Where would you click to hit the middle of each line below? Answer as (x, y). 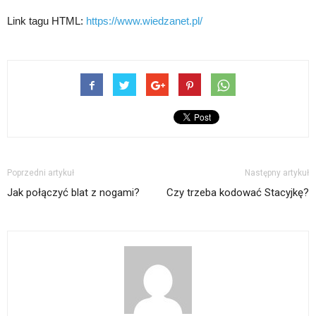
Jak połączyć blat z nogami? (73, 193)
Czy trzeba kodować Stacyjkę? (238, 193)
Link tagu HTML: (47, 21)
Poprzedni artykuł (41, 173)
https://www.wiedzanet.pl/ (144, 21)
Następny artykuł (277, 173)
